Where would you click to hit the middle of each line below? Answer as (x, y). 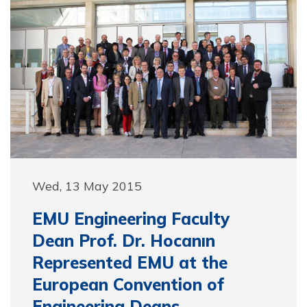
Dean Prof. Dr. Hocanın (124, 241)
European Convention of (128, 284)
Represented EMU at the (130, 262)
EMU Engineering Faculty (131, 219)
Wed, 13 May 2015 (87, 186)
